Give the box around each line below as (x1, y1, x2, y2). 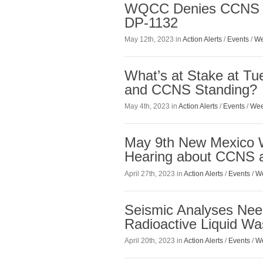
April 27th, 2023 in (124, 169, 184, 178)
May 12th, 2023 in (124, 35, 183, 44)
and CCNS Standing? (124, 82, 257, 98)
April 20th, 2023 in (124, 236, 184, 245)
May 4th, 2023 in (124, 102, 178, 111)
